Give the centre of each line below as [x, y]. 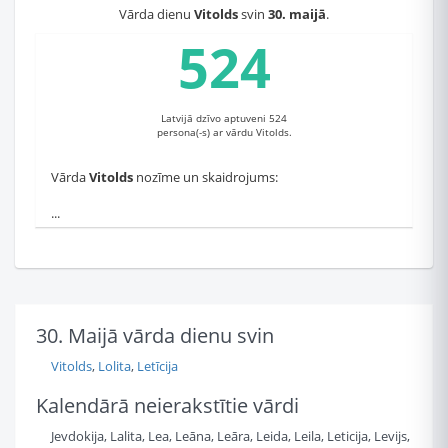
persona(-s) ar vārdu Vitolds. [224, 132]
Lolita [114, 366]
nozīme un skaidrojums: [205, 177]
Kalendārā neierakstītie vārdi [167, 405]
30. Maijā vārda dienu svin [155, 335]
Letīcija [157, 366]
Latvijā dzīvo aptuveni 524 [224, 118]
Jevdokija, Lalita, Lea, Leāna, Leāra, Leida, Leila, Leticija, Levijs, [223, 436]
